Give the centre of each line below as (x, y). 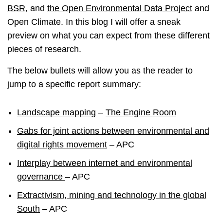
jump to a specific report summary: (74, 84)
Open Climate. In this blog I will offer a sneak (94, 22)
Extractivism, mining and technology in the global (112, 195)
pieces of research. (44, 49)
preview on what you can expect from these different (109, 36)
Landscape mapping (56, 113)
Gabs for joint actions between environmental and (113, 131)
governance (41, 177)
